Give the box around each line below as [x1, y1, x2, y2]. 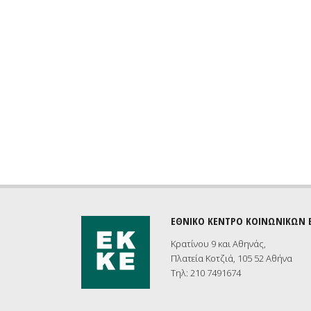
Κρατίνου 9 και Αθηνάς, [171, 237, 266, 250]
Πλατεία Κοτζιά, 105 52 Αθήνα [171, 252, 292, 264]
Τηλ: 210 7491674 [171, 267, 241, 279]
